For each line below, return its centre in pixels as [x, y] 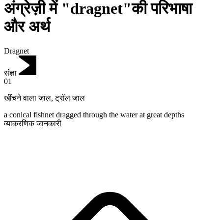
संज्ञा [10, 73]
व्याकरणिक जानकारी [33, 124]
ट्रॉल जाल [70, 98]
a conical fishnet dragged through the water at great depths [94, 115]
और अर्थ [27, 27]
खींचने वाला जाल [27, 98]
